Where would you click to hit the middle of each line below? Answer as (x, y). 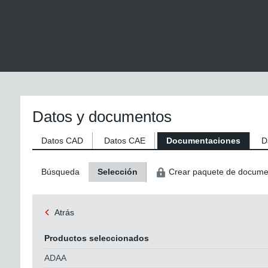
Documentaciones (203, 141)
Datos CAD (62, 141)
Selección (117, 172)
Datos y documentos (102, 117)
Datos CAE (124, 141)
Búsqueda (60, 172)
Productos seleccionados (96, 238)
